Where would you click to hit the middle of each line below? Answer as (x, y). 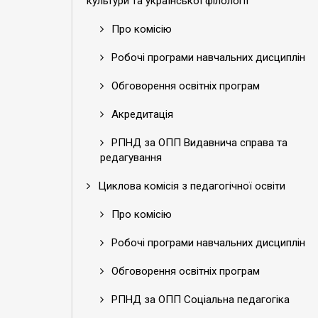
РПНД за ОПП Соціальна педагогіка (199, 300)
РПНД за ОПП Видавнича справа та (198, 143)
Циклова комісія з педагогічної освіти (190, 186)
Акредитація (141, 114)
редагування (131, 158)
